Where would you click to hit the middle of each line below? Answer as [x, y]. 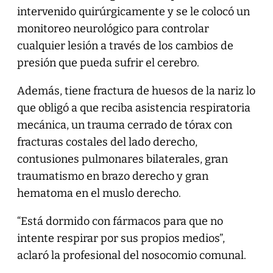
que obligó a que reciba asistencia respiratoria [133, 108]
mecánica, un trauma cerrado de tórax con [124, 125]
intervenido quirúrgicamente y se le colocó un [133, 11]
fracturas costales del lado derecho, [107, 142]
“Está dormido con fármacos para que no [120, 221]
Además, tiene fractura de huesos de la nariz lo [136, 90]
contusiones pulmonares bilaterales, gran [122, 159]
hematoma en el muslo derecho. [99, 193]
